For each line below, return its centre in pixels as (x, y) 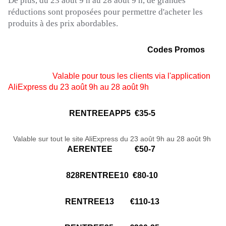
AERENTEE (101, 149)
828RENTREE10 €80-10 (113, 176)
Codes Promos (107, 50)
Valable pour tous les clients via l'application (130, 76)
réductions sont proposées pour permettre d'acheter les (105, 12)
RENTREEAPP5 (100, 114)
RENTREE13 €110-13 (113, 202)
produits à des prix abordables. (63, 24)
